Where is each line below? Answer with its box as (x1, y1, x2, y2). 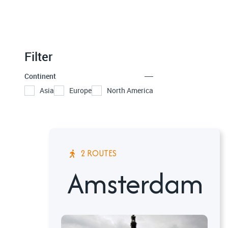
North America (107, 85, 153, 95)
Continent (24, 71, 56, 81)
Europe (69, 85, 92, 95)
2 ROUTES (80, 147, 117, 159)
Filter (24, 48, 52, 65)
